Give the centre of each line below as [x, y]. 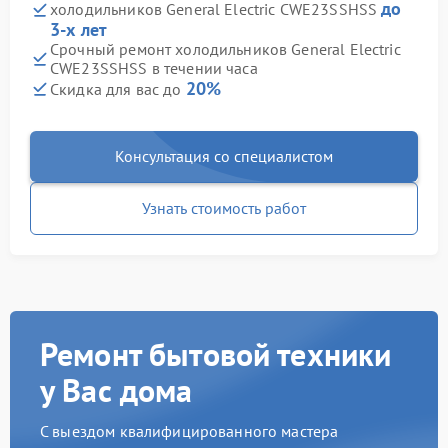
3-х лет [79, 30]
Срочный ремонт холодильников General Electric [225, 49]
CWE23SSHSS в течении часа [154, 68]
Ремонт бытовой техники [216, 354]
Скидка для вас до [118, 89]
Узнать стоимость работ [224, 208]
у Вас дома [116, 390]
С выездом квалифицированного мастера [189, 431]
